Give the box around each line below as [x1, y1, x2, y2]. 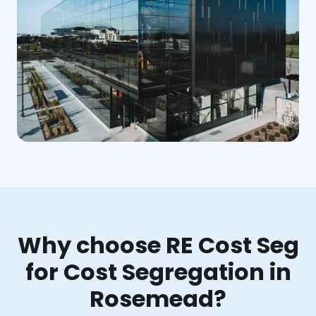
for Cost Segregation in [25, 255, 291, 288]
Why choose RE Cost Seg [17, 229, 299, 261]
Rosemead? [90, 282, 226, 315]
